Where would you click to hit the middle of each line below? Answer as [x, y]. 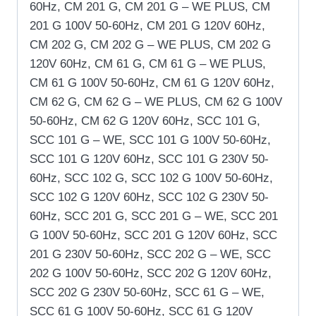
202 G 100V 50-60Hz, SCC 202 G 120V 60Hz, [151, 273]
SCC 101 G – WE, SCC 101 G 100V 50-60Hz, [150, 140]
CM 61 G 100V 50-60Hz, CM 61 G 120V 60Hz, [152, 83]
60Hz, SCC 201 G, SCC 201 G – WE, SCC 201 [154, 216]
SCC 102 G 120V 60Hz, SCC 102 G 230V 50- [149, 197]
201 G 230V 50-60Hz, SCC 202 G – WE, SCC [150, 254]
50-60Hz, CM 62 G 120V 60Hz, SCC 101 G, [145, 121]
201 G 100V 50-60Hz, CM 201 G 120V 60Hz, [147, 25]
